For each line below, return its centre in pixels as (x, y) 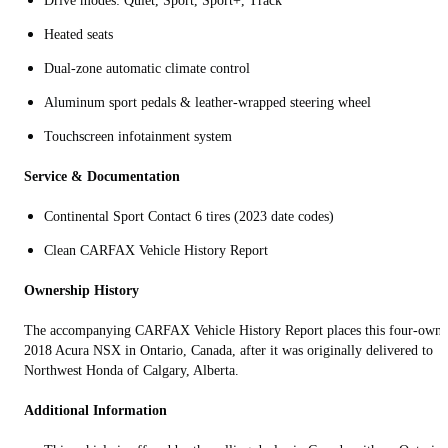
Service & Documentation (102, 176)
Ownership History (81, 290)
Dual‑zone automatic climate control (147, 68)
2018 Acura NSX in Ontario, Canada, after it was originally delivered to (228, 350)
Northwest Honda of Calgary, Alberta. (131, 370)
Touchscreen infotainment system (138, 136)
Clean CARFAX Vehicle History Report (156, 250)
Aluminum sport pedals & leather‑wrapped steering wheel (207, 102)
